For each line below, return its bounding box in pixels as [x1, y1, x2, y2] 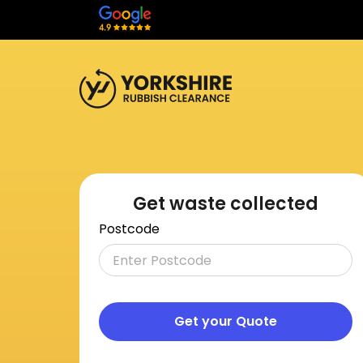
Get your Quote [174, 312, 278, 331]
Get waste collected [133, 191, 319, 216]
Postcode [99, 220, 160, 238]
